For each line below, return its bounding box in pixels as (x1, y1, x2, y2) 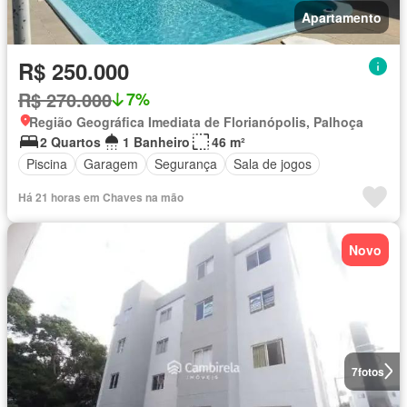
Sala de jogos (233, 154, 312, 174)
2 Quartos (40, 132, 101, 151)
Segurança (154, 154, 217, 174)
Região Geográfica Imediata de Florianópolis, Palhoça (29, 112, 363, 131)
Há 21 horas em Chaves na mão (18, 188, 184, 205)
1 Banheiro (123, 132, 190, 151)
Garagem (84, 154, 138, 174)
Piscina (26, 154, 67, 174)
